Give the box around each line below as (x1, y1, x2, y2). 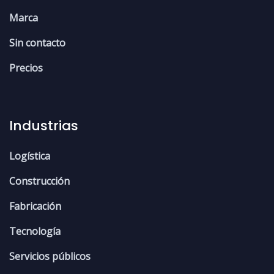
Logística (9, 149, 50, 163)
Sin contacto (9, 36, 65, 50)
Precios (9, 61, 43, 75)
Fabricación (9, 199, 61, 213)
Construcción (9, 174, 70, 188)
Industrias (9, 116, 78, 136)
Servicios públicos (9, 250, 91, 264)
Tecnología (9, 224, 61, 239)
